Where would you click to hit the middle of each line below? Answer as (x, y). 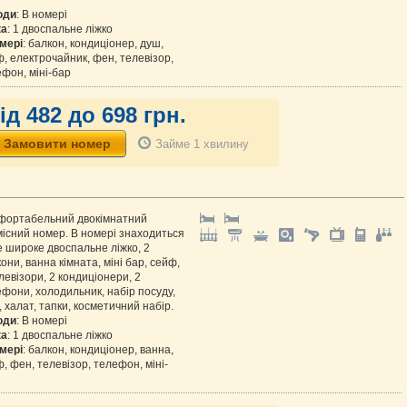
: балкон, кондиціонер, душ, (93, 44)
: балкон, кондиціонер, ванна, (98, 350)
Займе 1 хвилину (202, 144)
